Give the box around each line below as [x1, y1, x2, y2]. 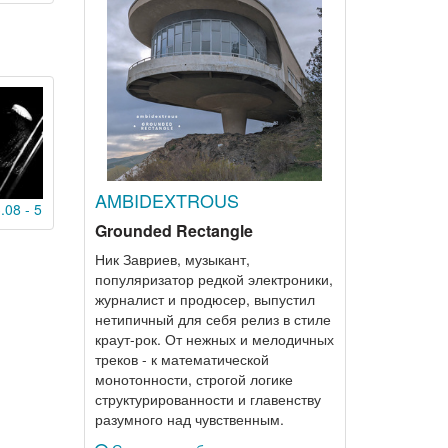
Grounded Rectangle [94, 219, 253, 242]
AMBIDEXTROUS [94, 187, 239, 213]
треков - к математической [94, 349, 269, 369]
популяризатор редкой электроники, [94, 269, 333, 289]
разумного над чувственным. [94, 409, 284, 429]
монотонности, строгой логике [94, 369, 293, 389]
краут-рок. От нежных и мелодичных [94, 329, 334, 349]
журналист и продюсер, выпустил [94, 289, 315, 309]
